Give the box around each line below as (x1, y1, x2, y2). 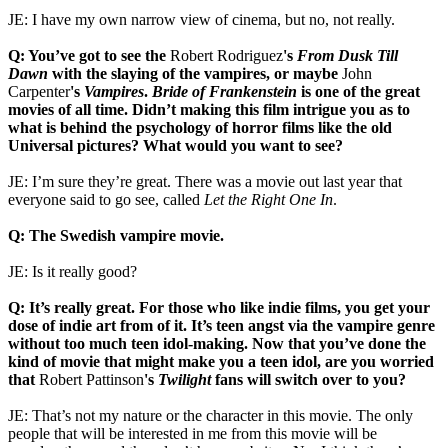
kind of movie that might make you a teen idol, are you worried (8, 352, 434, 370)
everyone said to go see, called (8, 190, 204, 208)
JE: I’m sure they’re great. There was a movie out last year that (8, 172, 402, 190)
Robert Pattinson (39, 370, 144, 388)
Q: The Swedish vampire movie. (8, 226, 224, 244)
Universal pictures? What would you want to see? (8, 136, 343, 154)
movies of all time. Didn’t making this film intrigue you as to (8, 100, 410, 118)
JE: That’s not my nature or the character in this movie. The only (8, 406, 413, 424)
